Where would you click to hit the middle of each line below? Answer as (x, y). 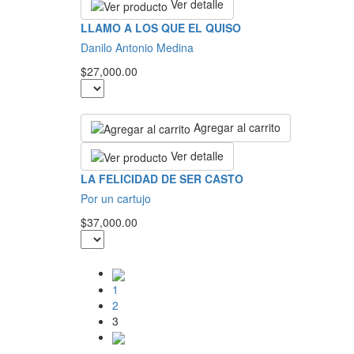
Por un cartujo (116, 199)
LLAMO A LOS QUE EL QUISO (161, 27)
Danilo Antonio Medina (137, 47)
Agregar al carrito (237, 127)
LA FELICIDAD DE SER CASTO (162, 179)
